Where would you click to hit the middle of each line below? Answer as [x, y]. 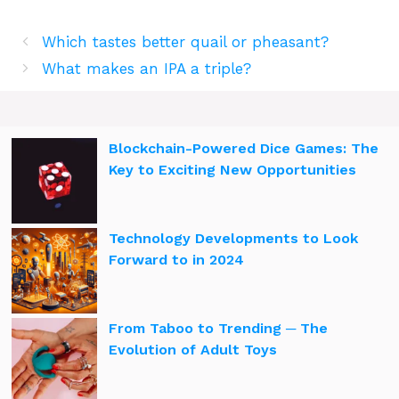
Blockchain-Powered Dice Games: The [244, 148]
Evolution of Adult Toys [193, 349]
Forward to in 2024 [176, 259]
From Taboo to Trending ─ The [218, 328]
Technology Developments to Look [233, 238]
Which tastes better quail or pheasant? [186, 41]
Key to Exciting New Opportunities [232, 169]
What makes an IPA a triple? [147, 68]
